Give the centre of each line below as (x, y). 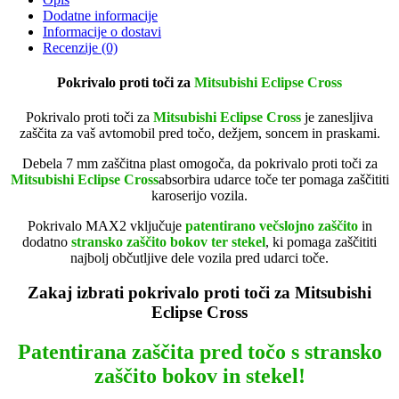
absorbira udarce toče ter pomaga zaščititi (273, 180)
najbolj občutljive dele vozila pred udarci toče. (199, 258)
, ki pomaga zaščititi (321, 242)
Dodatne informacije (100, 15)
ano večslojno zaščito (295, 226)
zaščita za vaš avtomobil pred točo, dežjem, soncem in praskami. (199, 134)
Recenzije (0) (80, 47)
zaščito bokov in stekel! (199, 375)
